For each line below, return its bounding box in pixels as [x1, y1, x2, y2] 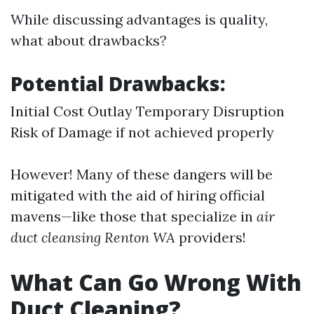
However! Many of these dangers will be [11, 165, 273, 183]
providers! [175, 228, 246, 246]
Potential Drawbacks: [11, 69, 226, 97]
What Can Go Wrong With [11, 266, 301, 297]
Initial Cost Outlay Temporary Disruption [11, 102, 285, 120]
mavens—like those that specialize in [11, 207, 257, 225]
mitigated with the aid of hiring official [11, 186, 265, 204]
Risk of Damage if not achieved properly [11, 123, 274, 141]
